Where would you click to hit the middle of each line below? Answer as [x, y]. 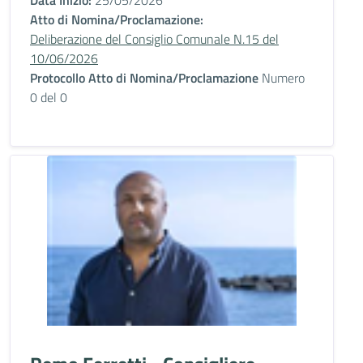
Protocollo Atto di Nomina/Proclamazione [144, 78]
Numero [282, 78]
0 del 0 [49, 97]
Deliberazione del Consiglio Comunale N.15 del [154, 39]
